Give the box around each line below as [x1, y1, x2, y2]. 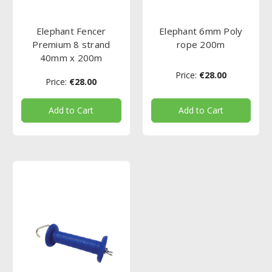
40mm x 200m [39, 52, 103, 64]
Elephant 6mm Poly [159, 25, 243, 38]
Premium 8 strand [32, 38, 110, 51]
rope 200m [177, 38, 225, 51]
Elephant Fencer [36, 25, 106, 38]
